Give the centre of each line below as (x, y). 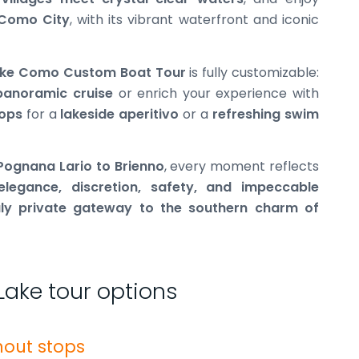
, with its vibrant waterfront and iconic (194, 19)
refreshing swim (266, 114)
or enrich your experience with (216, 93)
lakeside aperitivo (120, 114)
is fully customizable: (252, 72)
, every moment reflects (242, 167)
